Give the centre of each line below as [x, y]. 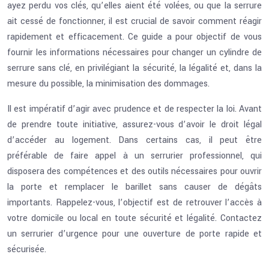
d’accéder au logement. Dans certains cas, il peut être [134, 140]
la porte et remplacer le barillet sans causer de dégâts [134, 187]
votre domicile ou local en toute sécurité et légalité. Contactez [134, 218]
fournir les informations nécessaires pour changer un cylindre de [134, 53]
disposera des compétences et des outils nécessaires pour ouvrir [134, 171]
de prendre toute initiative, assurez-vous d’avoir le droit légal [134, 125]
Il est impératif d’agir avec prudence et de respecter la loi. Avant [134, 109]
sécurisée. [27, 249]
